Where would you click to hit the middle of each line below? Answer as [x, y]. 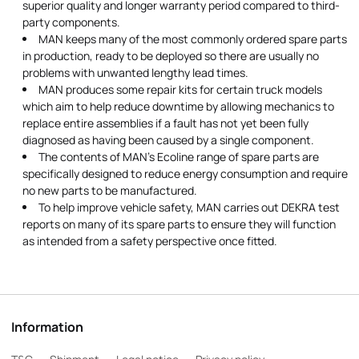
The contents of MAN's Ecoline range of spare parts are [179, 157]
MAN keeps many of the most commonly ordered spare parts [193, 39]
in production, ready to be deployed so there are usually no [171, 56]
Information [47, 327]
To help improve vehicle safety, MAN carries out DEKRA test [189, 208]
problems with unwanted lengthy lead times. [135, 73]
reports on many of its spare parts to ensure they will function [179, 224]
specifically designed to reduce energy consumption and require [185, 174]
